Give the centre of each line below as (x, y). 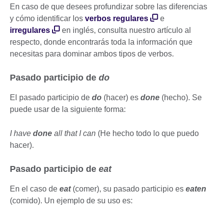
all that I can (75, 133)
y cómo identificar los (47, 18)
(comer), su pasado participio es (129, 189)
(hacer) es (122, 97)
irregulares (30, 30)
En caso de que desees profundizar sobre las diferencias (109, 6)
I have (21, 133)
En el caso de (35, 189)
